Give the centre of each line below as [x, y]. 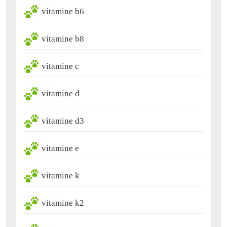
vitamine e [60, 148]
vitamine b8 [63, 39]
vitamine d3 [63, 121]
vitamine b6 [63, 12]
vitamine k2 [63, 203]
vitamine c [60, 66]
